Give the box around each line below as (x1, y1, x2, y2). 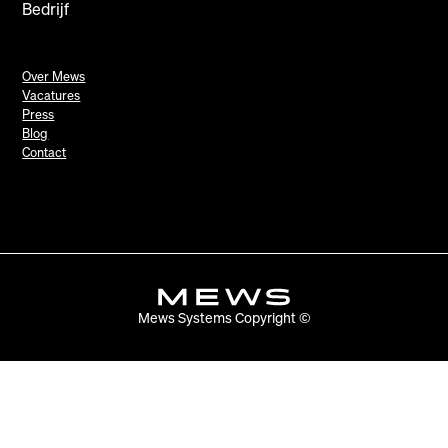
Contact (22, 141, 67, 162)
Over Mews (22, 65, 86, 86)
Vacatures (22, 84, 81, 105)
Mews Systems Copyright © (137, 307, 311, 330)
